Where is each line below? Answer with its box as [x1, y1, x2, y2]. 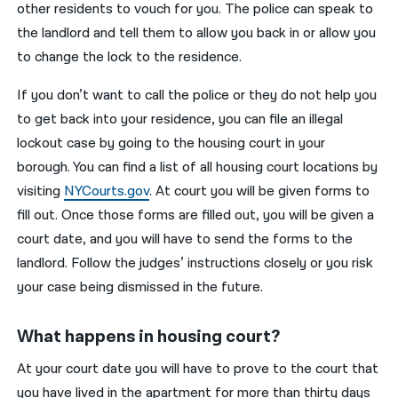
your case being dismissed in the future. [17, 277, 264, 297]
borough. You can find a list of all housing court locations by [17, 157, 378, 177]
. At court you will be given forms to [149, 181, 370, 201]
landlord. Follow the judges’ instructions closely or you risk [17, 253, 374, 273]
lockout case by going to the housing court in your [17, 133, 326, 153]
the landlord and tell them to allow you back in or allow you [17, 23, 377, 43]
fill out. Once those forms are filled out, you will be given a [17, 205, 375, 225]
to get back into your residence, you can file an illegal [17, 109, 344, 129]
